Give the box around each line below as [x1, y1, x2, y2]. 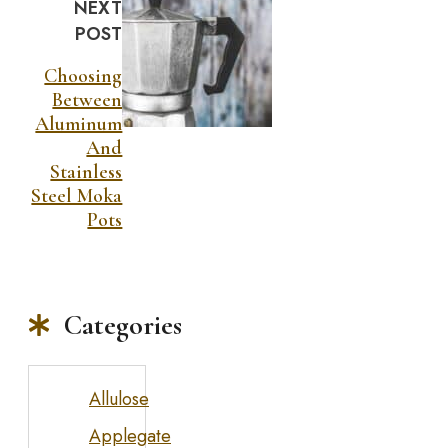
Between [52, 87, 123, 112]
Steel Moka [31, 183, 123, 208]
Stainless [50, 159, 123, 184]
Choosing [44, 63, 123, 88]
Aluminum [35, 111, 123, 136]
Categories [64, 308, 183, 343]
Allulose [89, 386, 149, 413]
